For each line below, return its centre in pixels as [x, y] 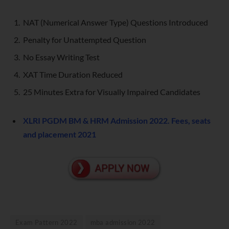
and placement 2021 [60, 134]
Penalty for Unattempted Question [85, 39]
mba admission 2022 [123, 223]
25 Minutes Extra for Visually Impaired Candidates [112, 91]
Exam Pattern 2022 [47, 223]
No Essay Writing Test [61, 57]
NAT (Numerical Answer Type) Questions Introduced [116, 22]
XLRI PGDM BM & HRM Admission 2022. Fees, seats [117, 120]
